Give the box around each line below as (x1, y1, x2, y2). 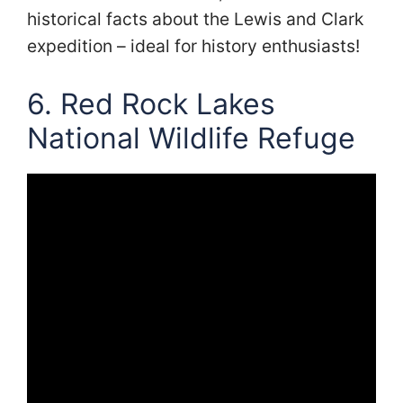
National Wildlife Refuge (27, 120, 355, 156)
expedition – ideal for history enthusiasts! (27, 34, 360, 57)
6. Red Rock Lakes (27, 85, 275, 121)
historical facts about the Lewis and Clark (27, 7, 363, 30)
